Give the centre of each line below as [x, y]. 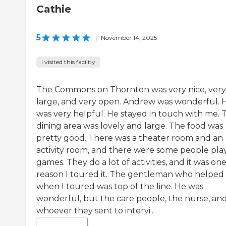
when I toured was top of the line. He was [120, 186]
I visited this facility [68, 62]
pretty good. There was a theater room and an [130, 138]
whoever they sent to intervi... [96, 210]
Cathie [54, 9]
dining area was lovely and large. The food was [130, 126]
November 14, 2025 [129, 37]
